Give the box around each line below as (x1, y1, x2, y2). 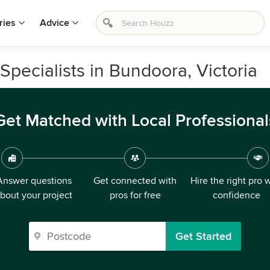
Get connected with (93, 175, 177, 187)
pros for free (109, 189, 161, 201)
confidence (212, 189, 260, 201)
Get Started (175, 230, 231, 243)
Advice (40, 17, 69, 29)
